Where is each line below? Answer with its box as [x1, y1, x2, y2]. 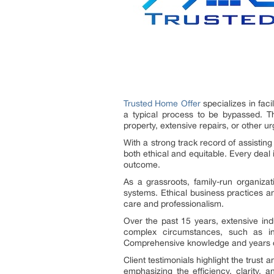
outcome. [124, 159, 160, 169]
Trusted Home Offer [124, 98, 201, 108]
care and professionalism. [124, 198, 224, 209]
